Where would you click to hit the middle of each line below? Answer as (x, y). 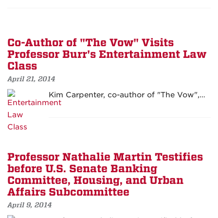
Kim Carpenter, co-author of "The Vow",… (127, 95)
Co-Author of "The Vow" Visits (91, 43)
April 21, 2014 (31, 79)
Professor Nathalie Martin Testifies (105, 157)
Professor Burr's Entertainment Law (107, 55)
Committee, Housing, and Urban (95, 181)
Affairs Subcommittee (68, 192)
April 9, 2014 (30, 205)
